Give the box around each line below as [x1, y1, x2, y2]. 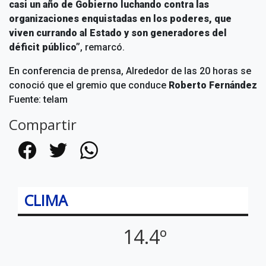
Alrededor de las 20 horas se [126, 65, 251, 77]
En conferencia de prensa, [9, 65, 126, 77]
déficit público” [9, 42, 80, 53]
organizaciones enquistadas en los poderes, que [9, 13, 232, 24]
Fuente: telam [9, 94, 68, 105]
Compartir [9, 115, 77, 134]
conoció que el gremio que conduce [9, 80, 169, 91]
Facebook [26, 150, 70, 162]
